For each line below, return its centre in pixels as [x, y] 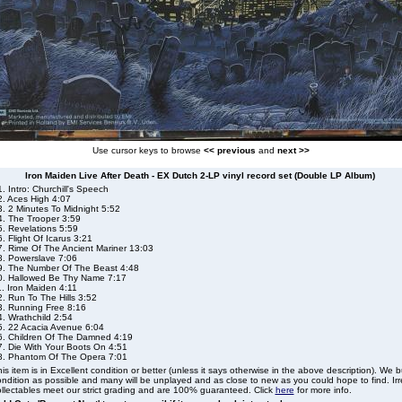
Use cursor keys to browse [148, 150]
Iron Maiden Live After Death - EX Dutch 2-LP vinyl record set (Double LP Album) [200, 175]
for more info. [323, 390]
